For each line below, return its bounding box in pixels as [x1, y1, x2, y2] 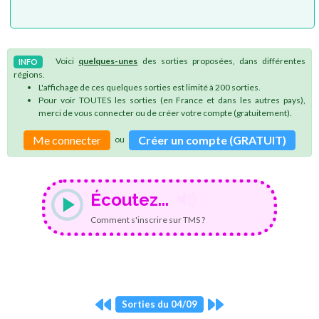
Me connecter [33, 132, 101, 147]
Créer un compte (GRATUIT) [138, 132, 286, 147]
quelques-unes [78, 56, 138, 66]
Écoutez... [90, 189, 169, 210]
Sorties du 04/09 [122, 298, 197, 310]
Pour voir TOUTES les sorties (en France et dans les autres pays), [38, 94, 305, 105]
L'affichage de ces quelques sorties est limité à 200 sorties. [38, 81, 261, 93]
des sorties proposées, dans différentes [137, 56, 306, 66]
